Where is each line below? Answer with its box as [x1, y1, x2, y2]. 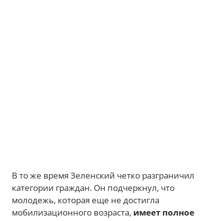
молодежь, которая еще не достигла [12, 194, 159, 206]
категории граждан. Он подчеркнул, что [12, 182, 175, 193]
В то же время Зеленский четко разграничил [12, 170, 194, 181]
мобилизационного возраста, [12, 207, 133, 218]
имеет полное [133, 207, 194, 218]
